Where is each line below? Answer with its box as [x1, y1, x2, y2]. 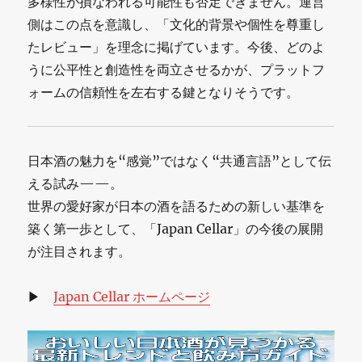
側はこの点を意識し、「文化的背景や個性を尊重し [27, 15, 326, 32]
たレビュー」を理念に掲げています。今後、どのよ [27, 38, 326, 55]
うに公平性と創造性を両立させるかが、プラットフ [27, 61, 326, 78]
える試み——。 [27, 175, 124, 192]
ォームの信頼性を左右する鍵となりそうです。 [27, 83, 300, 100]
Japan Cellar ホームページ [53, 288, 211, 305]
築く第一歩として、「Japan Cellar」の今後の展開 [27, 220, 324, 237]
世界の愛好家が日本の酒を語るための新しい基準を [27, 197, 326, 214]
